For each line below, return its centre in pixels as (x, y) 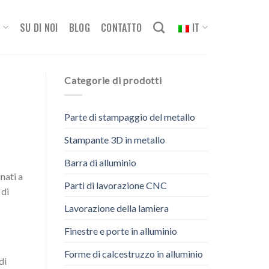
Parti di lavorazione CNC (116, 185)
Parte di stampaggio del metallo (130, 116)
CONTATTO (121, 27)
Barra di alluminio (100, 162)
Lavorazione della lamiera (116, 208)
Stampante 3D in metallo (115, 139)
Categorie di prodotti (113, 80)
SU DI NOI (39, 27)
